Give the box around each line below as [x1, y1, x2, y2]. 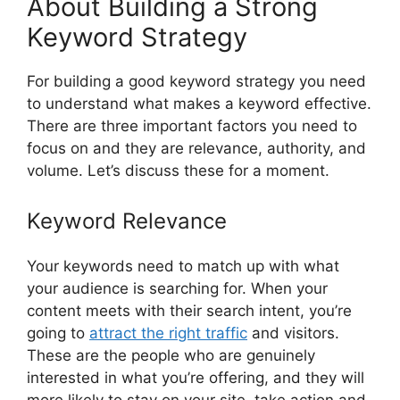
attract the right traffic [89, 323, 247, 342]
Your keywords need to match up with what [27, 256, 339, 275]
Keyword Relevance [27, 207, 227, 234]
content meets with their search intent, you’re [27, 301, 352, 320]
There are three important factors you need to [27, 117, 357, 136]
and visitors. [247, 323, 339, 342]
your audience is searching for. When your [27, 279, 328, 297]
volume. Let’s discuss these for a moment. [27, 162, 329, 180]
